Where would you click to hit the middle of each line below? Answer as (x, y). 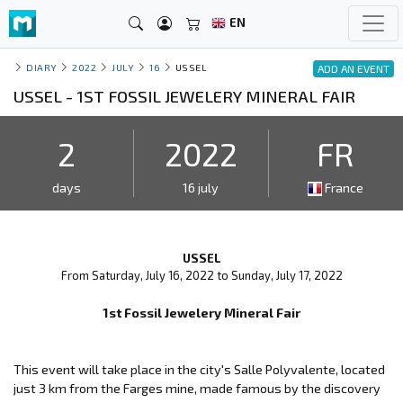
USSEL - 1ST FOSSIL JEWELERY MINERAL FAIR (184, 96)
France (343, 187)
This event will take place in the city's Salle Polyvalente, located (199, 369)
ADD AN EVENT (354, 69)
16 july (201, 187)
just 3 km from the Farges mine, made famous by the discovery (197, 388)
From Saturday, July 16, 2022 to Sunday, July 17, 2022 (201, 275)
